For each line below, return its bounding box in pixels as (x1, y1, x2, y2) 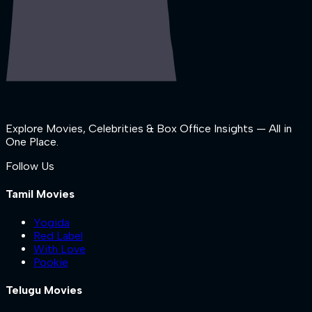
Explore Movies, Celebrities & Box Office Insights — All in (6, 122, 292, 136)
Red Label (33, 228, 83, 242)
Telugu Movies (6, 283, 82, 297)
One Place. (6, 135, 58, 149)
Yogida (33, 215, 70, 229)
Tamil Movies (6, 187, 75, 201)
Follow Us (6, 159, 54, 173)
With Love (33, 242, 86, 256)
